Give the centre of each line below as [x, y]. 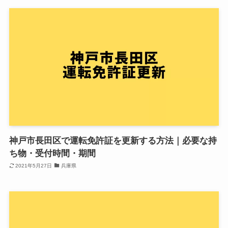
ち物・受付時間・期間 [52, 153]
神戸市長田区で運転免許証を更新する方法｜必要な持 [113, 140]
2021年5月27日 [34, 166]
